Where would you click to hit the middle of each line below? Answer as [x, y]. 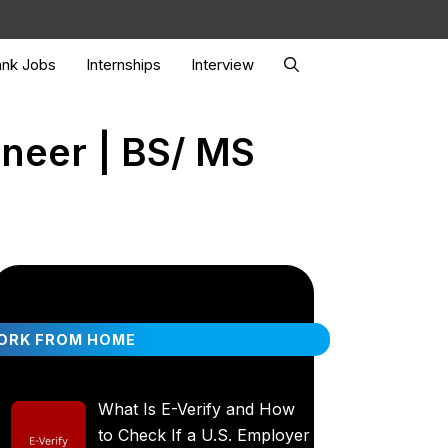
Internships [123, 64]
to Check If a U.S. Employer [204, 435]
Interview [222, 64]
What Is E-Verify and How [196, 409]
